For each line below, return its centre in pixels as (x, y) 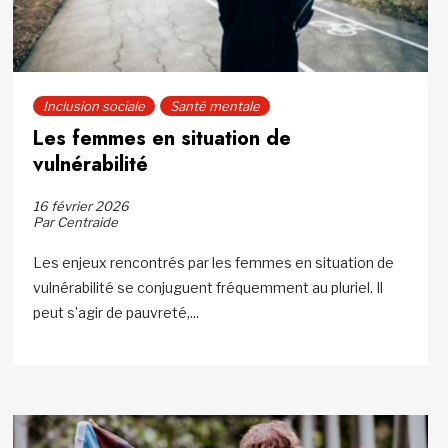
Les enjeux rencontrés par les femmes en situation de (214, 262)
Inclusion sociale (94, 105)
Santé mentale (215, 105)
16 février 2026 (81, 205)
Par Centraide (76, 221)
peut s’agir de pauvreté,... (116, 312)
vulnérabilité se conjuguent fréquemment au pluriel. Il (208, 287)
